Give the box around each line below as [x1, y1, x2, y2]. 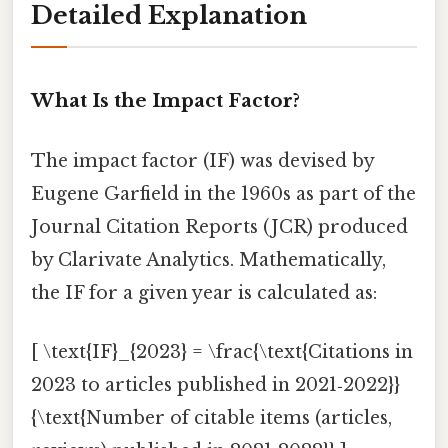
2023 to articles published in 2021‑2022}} [31, 373, 400, 396]
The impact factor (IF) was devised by [31, 149, 374, 172]
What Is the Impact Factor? [31, 89, 300, 113]
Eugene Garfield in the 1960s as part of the [31, 182, 416, 205]
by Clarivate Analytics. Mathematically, [31, 248, 386, 271]
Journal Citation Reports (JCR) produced [31, 215, 408, 238]
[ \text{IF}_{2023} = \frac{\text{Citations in [31, 340, 413, 363]
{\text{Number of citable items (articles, [31, 406, 392, 429]
